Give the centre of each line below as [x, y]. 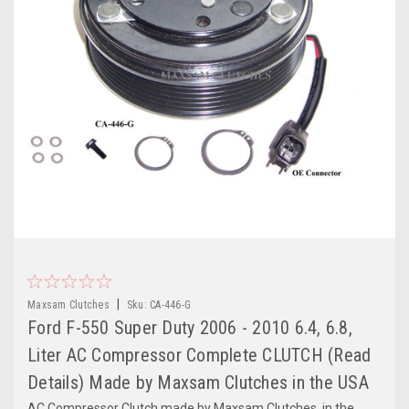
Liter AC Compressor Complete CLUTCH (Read [199, 355]
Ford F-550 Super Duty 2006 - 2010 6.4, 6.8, [190, 327]
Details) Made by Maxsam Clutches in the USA [198, 382]
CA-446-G [170, 304]
